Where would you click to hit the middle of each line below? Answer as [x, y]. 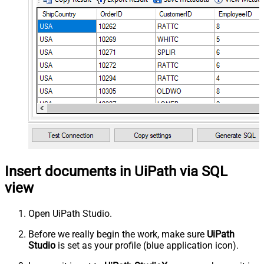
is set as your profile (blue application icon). [147, 245]
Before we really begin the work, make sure [118, 234]
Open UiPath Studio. [70, 213]
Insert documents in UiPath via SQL [116, 171]
